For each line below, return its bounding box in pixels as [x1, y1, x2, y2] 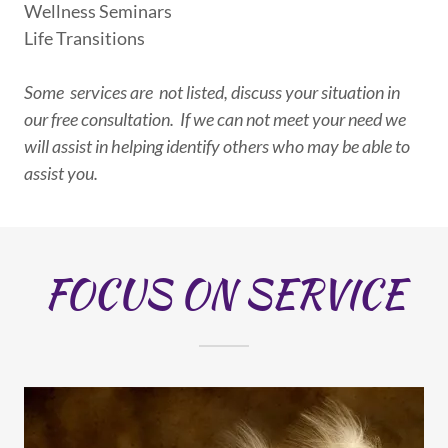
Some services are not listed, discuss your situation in [24, 81, 400, 103]
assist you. [24, 162, 98, 184]
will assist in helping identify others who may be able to [24, 135, 410, 157]
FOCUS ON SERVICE [43, 266, 405, 322]
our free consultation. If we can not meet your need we [24, 108, 406, 130]
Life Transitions [24, 27, 145, 49]
